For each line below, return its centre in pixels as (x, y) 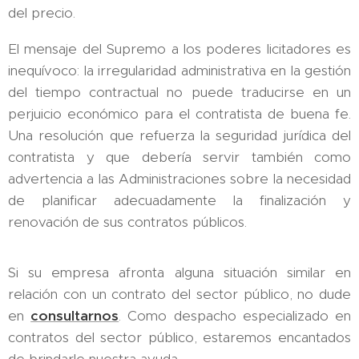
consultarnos (75, 315)
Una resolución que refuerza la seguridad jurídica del (179, 135)
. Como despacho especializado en (235, 315)
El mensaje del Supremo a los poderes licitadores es (179, 48)
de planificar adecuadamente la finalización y (179, 200)
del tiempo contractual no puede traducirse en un (179, 92)
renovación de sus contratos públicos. (127, 222)
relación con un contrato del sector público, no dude (179, 294)
